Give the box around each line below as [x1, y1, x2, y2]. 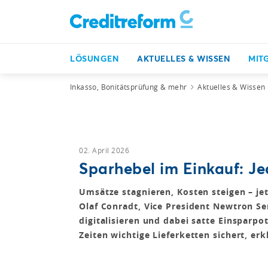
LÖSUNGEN [70, 53, 119, 64]
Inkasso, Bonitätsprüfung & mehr [70, 82, 187, 92]
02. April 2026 [79, 145, 129, 155]
